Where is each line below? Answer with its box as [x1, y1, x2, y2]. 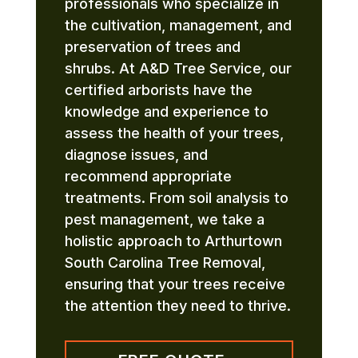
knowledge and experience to [64, 102, 268, 120]
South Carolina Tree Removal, [64, 253, 265, 271]
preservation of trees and [64, 38, 241, 55]
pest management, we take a [64, 210, 265, 228]
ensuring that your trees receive [64, 275, 285, 292]
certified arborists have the [64, 81, 253, 98]
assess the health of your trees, [64, 124, 284, 141]
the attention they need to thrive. [64, 296, 291, 314]
